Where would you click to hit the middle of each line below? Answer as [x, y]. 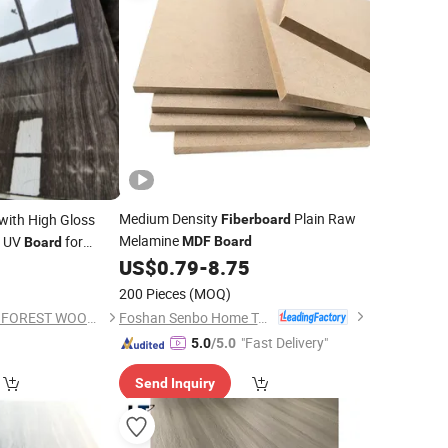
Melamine [150, 240]
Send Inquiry [174, 383]
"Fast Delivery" [284, 342]
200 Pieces [152, 293]
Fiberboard [255, 219]
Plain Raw [323, 218]
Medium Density [169, 218]
